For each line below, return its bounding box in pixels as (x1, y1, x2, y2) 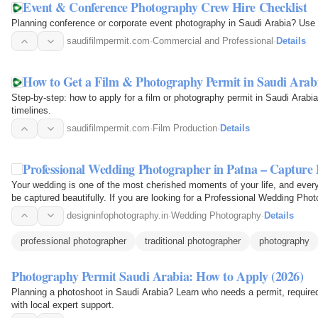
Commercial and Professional (153, 35, 273, 47)
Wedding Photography (171, 209, 261, 221)
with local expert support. (11, 299, 114, 310)
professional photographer (21, 235, 126, 246)
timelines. (11, 105, 51, 116)
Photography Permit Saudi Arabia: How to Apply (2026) (11, 266, 304, 285)
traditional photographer (145, 235, 241, 246)
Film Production (153, 123, 217, 134)
